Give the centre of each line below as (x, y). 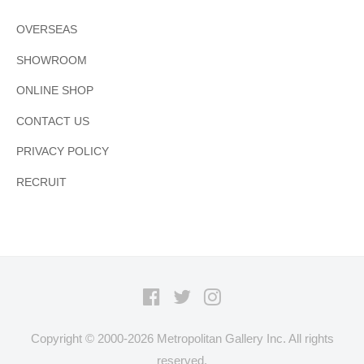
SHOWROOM (52, 60)
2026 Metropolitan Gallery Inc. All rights (230, 338)
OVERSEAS (47, 30)
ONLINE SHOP (55, 91)
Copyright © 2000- (79, 338)
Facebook (186, 295)
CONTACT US (53, 121)
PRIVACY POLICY (63, 152)
